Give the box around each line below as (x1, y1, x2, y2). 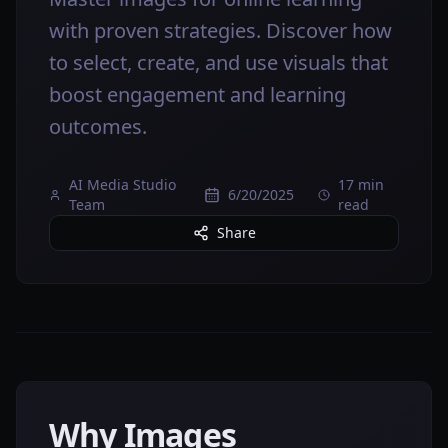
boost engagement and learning (49, 81, 346, 108)
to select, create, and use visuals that (49, 49, 388, 76)
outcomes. (49, 113, 147, 140)
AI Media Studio (69, 175, 177, 194)
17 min (338, 175, 385, 194)
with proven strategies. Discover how (49, 17, 392, 44)
